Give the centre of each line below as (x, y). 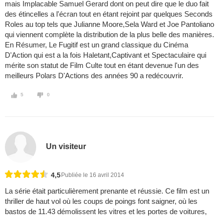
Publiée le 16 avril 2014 (93, 175)
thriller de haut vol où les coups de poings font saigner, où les (101, 201)
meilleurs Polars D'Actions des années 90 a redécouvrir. (94, 76)
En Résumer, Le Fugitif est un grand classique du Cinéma (97, 45)
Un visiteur (66, 146)
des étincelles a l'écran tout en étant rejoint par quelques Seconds (109, 14)
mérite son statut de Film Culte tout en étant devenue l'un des (102, 66)
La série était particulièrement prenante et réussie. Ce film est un (107, 191)
